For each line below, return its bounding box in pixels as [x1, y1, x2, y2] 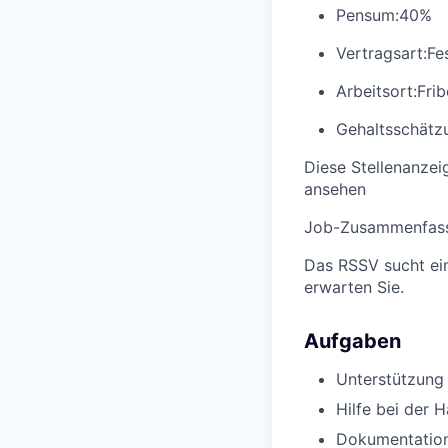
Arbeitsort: [336, 81, 417, 102]
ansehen [304, 179, 366, 200]
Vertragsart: [336, 43, 427, 64]
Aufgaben [304, 329, 401, 354]
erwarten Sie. [304, 277, 404, 298]
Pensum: [336, 5, 399, 26]
